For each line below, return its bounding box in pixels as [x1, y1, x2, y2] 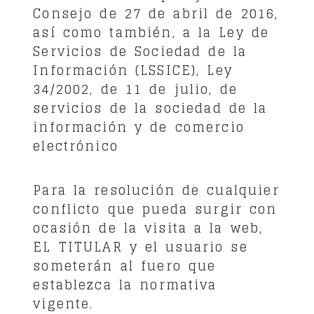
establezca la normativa [33, 273, 217, 296]
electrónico [33, 134, 118, 157]
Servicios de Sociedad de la [33, 39, 247, 62]
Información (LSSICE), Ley [33, 58, 233, 81]
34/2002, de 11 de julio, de [33, 77, 238, 100]
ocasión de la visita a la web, [33, 216, 264, 239]
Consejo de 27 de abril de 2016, [33, 1, 279, 25]
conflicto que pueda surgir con [33, 197, 278, 220]
